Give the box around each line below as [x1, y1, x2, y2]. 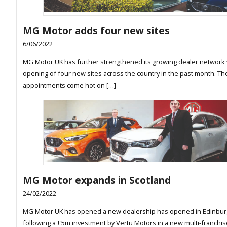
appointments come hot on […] [23, 81, 116, 90]
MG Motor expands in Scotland [23, 173, 171, 187]
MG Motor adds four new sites [23, 24, 170, 38]
